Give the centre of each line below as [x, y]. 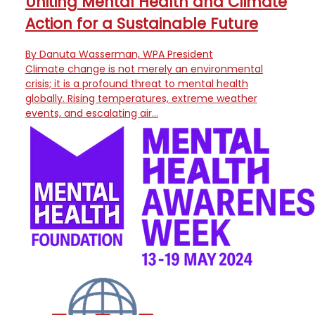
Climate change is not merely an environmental [144, 69]
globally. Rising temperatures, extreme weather [141, 98]
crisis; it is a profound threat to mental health [136, 83]
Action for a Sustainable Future [141, 24]
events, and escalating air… [91, 113]
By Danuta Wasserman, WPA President [119, 54]
